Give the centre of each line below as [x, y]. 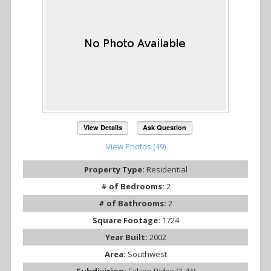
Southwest [147, 254]
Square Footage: [127, 220]
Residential [167, 169]
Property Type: [115, 169]
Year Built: [127, 237]
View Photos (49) [135, 146]
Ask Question [164, 128]
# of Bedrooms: [133, 186]
